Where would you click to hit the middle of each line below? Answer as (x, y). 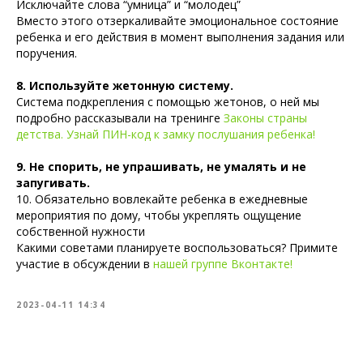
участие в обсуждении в (85, 263)
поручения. (47, 53)
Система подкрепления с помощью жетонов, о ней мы (168, 101)
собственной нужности (81, 231)
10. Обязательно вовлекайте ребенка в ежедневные (162, 199)
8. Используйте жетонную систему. (125, 85)
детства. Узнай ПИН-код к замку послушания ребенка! (166, 134)
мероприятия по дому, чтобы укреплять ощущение (159, 215)
